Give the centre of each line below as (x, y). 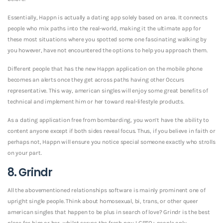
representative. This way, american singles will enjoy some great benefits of (108, 90)
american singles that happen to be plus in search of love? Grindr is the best (109, 212)
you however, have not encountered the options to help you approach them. (108, 50)
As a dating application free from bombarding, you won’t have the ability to (108, 120)
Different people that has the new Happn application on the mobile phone (105, 68)
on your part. (25, 153)
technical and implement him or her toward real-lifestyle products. (96, 101)
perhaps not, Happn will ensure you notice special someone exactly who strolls (111, 142)
